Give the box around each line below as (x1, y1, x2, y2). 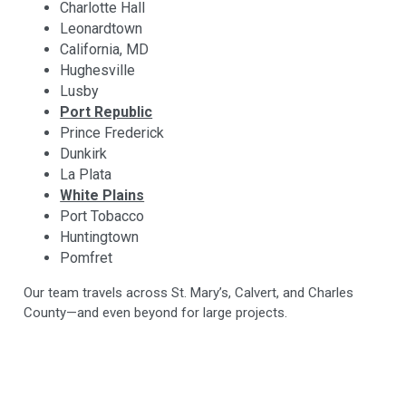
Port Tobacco (60, 208, 145, 226)
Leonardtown (60, 20, 143, 38)
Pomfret (60, 249, 113, 267)
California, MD (60, 41, 150, 59)
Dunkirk (60, 145, 108, 163)
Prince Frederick (60, 124, 165, 142)
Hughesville (60, 62, 136, 80)
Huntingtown (60, 228, 140, 246)
